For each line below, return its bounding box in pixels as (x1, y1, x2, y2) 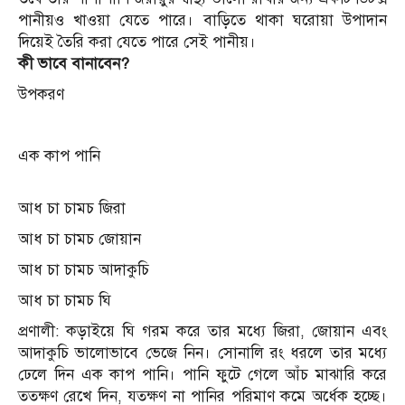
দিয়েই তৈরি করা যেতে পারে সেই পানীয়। (18, 33, 256, 52)
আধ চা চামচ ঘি (18, 291, 111, 311)
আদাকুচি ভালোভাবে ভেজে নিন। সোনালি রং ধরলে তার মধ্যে (18, 344, 387, 363)
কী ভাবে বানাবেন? (18, 54, 129, 74)
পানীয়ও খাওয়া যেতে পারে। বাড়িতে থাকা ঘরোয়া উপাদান (18, 11, 387, 31)
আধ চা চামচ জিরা (18, 199, 126, 219)
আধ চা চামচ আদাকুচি (18, 260, 149, 280)
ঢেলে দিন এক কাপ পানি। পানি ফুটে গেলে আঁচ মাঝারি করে (18, 365, 387, 385)
